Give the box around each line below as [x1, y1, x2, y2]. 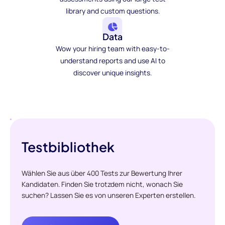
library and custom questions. [65, 6, 160, 16]
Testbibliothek [22, 138, 115, 156]
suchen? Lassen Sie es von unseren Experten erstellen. [22, 190, 196, 200]
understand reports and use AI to [60, 56, 165, 66]
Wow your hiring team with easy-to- [55, 44, 170, 54]
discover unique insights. [73, 68, 152, 78]
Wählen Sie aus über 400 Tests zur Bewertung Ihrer [22, 168, 183, 178]
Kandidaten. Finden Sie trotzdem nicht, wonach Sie [22, 179, 183, 189]
